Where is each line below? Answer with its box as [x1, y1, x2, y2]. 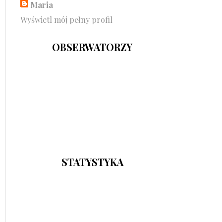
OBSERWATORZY [52, 40, 132, 54]
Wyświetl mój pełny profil [20, 14, 112, 25]
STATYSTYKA [61, 155, 123, 168]
